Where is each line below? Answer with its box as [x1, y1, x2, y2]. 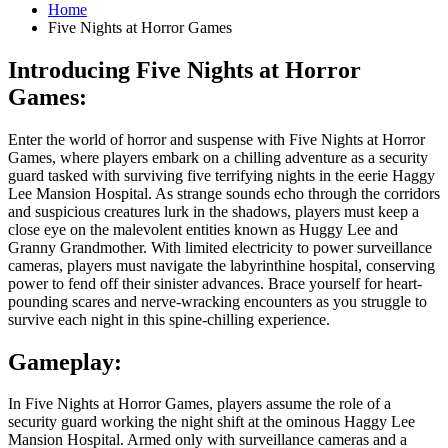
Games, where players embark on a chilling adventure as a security [8, 148, 428, 166]
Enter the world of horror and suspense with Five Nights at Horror [8, 130, 425, 148]
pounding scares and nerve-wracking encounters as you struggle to [8, 292, 427, 310]
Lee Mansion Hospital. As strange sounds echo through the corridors [8, 184, 440, 202]
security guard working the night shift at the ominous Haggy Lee [8, 413, 415, 431]
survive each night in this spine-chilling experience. [8, 310, 330, 328]
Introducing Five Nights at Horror [8, 56, 361, 83]
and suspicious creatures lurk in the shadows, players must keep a [8, 202, 419, 220]
